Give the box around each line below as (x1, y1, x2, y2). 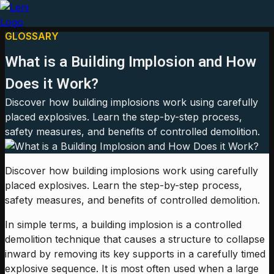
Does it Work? (5, 75, 98, 92)
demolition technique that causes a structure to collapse (5, 232, 265, 245)
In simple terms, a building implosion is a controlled (5, 218, 242, 231)
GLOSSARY (5, 29, 59, 42)
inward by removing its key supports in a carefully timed (5, 247, 265, 260)
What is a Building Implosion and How (5, 53, 256, 70)
